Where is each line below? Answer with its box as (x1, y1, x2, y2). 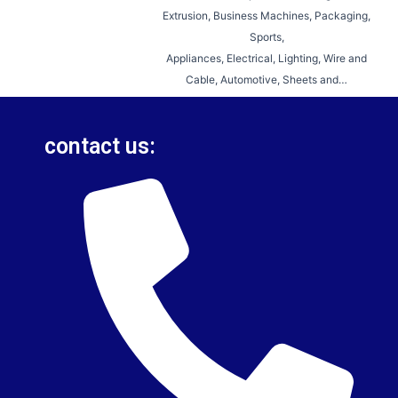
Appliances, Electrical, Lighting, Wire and (166, 51, 367, 65)
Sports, (249, 29, 284, 44)
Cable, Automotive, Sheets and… (186, 72, 347, 86)
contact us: (44, 133, 155, 160)
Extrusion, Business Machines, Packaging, (163, 8, 370, 22)
